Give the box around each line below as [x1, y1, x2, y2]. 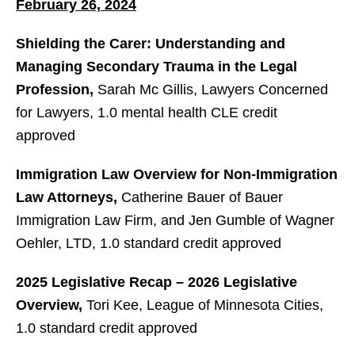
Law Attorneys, [16, 189, 121, 205]
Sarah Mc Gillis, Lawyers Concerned [94, 82, 328, 97]
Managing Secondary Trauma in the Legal [16, 59, 297, 74]
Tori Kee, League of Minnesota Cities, [86, 297, 323, 313]
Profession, [16, 82, 94, 97]
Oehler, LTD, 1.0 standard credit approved [16, 235, 281, 251]
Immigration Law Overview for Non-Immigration [16, 166, 338, 182]
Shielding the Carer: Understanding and [16, 36, 285, 52]
